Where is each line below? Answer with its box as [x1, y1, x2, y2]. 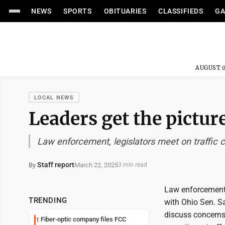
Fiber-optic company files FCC [41, 215, 126, 223]
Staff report [37, 161, 74, 169]
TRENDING [29, 196, 67, 205]
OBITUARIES [103, 7, 147, 15]
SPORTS [63, 7, 92, 15]
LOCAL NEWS [34, 94, 74, 101]
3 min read [118, 161, 147, 168]
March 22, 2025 [74, 161, 118, 169]
